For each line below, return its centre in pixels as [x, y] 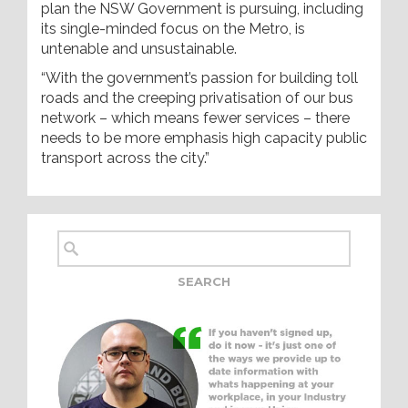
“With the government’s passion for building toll [199, 78]
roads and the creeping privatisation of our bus [197, 98]
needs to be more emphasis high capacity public [204, 138]
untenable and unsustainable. [139, 49]
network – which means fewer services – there [195, 118]
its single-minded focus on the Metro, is [173, 29]
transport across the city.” [125, 158]
